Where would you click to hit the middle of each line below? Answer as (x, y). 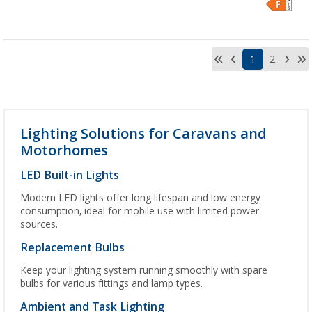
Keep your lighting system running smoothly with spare (144, 271)
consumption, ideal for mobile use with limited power (140, 211)
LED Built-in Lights (70, 175)
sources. (39, 225)
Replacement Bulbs (72, 248)
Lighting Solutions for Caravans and (143, 134)
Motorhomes (64, 151)
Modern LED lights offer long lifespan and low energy (140, 198)
